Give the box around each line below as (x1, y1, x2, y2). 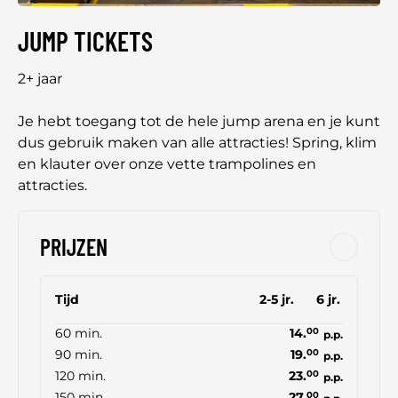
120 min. (55, 368, 106, 385)
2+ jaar (18, 70, 62, 88)
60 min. (55, 325, 102, 342)
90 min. (55, 346, 102, 363)
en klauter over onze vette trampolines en (18, 155, 316, 173)
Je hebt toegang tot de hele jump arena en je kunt (18, 113, 380, 131)
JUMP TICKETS (18, 25, 153, 58)
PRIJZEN (40, 233, 107, 261)
